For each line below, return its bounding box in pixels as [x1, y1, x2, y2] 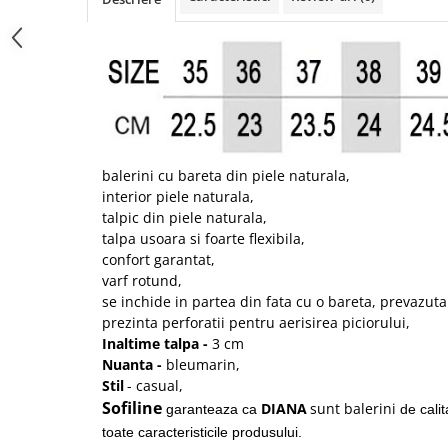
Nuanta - [102, 354, 166, 374]
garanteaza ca [166, 400, 261, 417]
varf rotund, [102, 270, 182, 290]
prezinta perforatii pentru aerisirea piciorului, [102, 312, 410, 332]
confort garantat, [102, 249, 215, 269]
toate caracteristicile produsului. [102, 423, 302, 440]
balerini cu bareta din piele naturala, [102, 165, 350, 185]
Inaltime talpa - [102, 333, 212, 353]
